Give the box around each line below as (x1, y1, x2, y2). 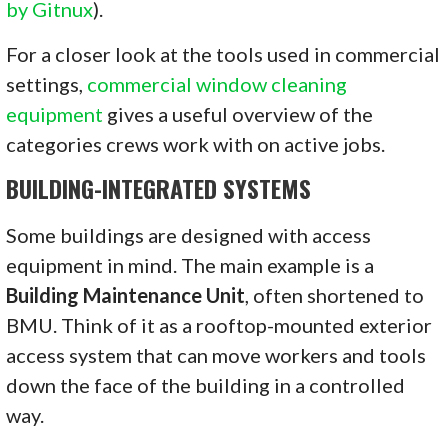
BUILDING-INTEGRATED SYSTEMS (6, 169, 312, 206)
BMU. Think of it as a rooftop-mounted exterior (6, 312, 433, 337)
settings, (6, 71, 88, 96)
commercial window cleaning (87, 71, 348, 96)
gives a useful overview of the (103, 101, 374, 126)
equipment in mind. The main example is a (6, 252, 375, 277)
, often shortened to (245, 282, 425, 307)
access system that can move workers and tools (6, 342, 427, 367)
